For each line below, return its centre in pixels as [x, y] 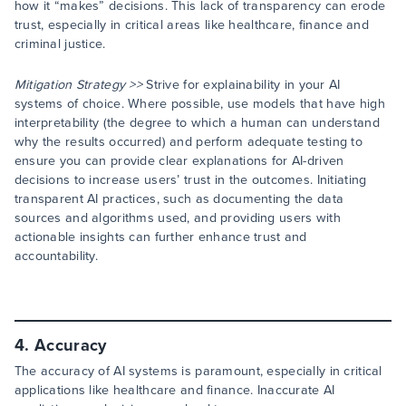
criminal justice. [60, 44]
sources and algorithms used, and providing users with [177, 218]
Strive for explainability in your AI [242, 85]
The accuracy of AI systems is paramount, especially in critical [198, 372]
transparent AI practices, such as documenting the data [179, 199]
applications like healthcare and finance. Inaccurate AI [174, 391]
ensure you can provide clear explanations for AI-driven [179, 161]
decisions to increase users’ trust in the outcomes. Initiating [190, 180]
